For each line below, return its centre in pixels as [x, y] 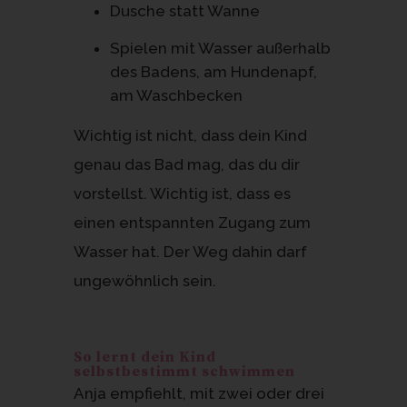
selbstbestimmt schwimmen [184, 371]
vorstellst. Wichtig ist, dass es [182, 193]
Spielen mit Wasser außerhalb [220, 48]
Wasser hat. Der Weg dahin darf [190, 251]
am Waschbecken [176, 95]
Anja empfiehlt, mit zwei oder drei [199, 393]
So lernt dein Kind [144, 357]
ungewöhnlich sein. [144, 280]
